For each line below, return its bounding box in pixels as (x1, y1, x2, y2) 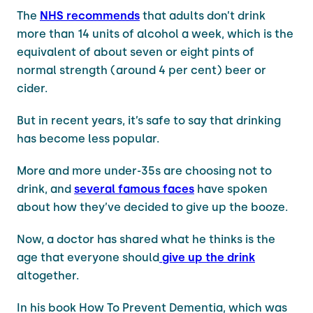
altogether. (17, 268, 79, 282)
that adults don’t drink (140, 8, 265, 22)
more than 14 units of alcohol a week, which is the (17, 27, 293, 41)
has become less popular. (17, 131, 159, 145)
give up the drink (159, 250, 255, 264)
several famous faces (74, 182, 194, 196)
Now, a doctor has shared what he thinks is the (17, 232, 275, 246)
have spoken (194, 182, 268, 196)
